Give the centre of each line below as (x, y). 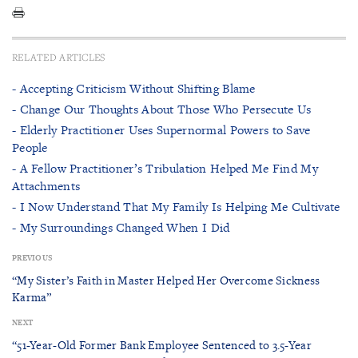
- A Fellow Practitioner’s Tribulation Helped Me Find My (165, 168)
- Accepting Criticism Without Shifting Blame (134, 88)
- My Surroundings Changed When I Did (121, 227)
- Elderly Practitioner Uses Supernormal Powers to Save (161, 129)
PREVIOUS (32, 257)
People (30, 147)
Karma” (32, 296)
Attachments (46, 185)
